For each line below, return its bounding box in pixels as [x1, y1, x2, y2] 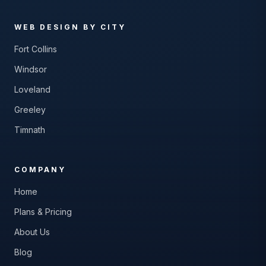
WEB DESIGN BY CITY [14, 23, 126, 31]
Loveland [14, 84, 50, 94]
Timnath [14, 125, 45, 135]
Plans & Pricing [14, 207, 72, 217]
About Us [14, 227, 50, 237]
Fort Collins [14, 44, 57, 54]
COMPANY [14, 165, 66, 174]
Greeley [14, 104, 46, 115]
